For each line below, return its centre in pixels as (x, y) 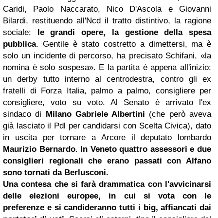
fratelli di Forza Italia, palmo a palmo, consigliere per (107, 91)
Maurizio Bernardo (39, 149)
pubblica (19, 44)
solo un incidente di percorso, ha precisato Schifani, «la (107, 55)
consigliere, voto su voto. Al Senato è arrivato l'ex (107, 102)
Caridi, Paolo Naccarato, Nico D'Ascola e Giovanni (107, 9)
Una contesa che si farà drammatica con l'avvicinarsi (107, 184)
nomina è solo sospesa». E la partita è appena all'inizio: (107, 67)
